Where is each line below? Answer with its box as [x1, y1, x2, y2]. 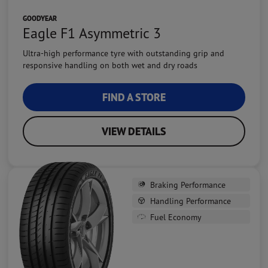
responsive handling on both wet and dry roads [23, 59, 197, 70]
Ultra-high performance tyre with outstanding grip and [23, 47, 224, 58]
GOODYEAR [23, 13, 57, 23]
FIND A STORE [102, 90, 166, 104]
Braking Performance [150, 179, 226, 190]
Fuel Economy [150, 211, 202, 222]
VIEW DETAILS [102, 124, 166, 138]
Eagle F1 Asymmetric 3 [23, 23, 161, 42]
